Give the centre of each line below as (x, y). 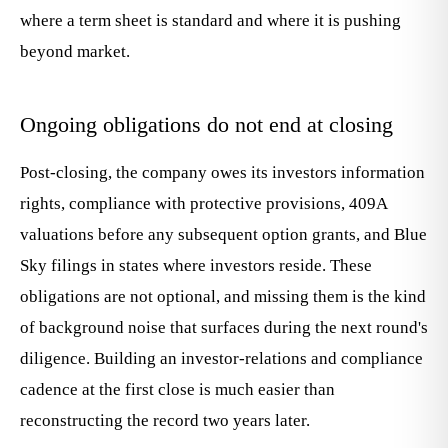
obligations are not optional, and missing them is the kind (223, 296)
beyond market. (75, 51)
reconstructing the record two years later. (165, 420)
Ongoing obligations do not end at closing (206, 124)
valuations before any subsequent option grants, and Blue (223, 234)
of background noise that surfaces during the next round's (224, 327)
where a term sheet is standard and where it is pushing (210, 20)
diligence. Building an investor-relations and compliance (221, 358)
